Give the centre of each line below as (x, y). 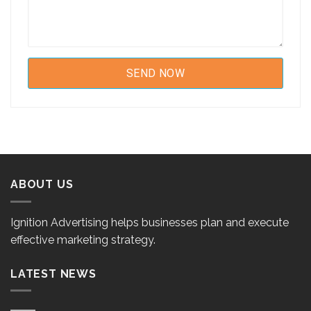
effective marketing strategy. (83, 239)
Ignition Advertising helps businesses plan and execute (150, 222)
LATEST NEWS (53, 274)
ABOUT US (42, 184)
